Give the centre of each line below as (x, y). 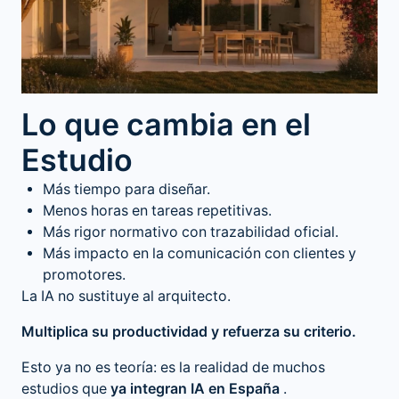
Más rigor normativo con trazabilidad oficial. (191, 232)
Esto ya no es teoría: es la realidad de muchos (173, 367)
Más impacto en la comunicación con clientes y (199, 253)
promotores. (84, 275)
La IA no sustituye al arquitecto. (126, 296)
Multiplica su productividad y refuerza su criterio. (189, 332)
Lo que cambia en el (166, 125)
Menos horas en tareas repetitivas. (157, 211)
